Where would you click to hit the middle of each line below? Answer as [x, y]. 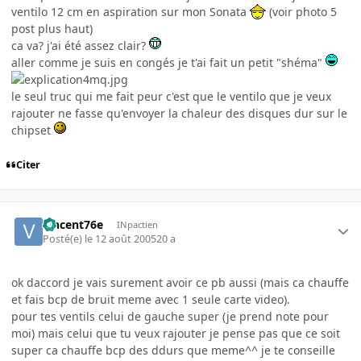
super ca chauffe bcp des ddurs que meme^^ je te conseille [173, 350]
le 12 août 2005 [121, 239]
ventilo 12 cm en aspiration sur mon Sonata [131, 12]
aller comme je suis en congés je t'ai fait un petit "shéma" [168, 63]
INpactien [137, 224]
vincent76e [73, 224]
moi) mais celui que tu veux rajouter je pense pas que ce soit [176, 333]
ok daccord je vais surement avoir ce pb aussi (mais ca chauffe [180, 282]
